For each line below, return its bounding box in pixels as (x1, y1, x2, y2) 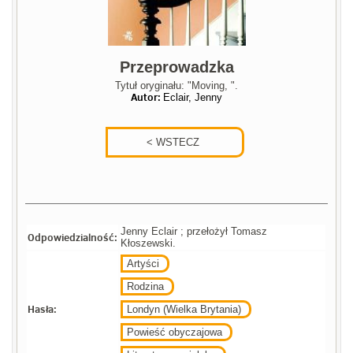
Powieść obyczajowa (127, 326, 223, 339)
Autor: (131, 90, 163, 105)
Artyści (127, 258, 160, 270)
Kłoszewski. (121, 237, 176, 250)
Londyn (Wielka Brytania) (127, 303, 242, 316)
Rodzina (127, 281, 165, 293)
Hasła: (28, 302, 58, 317)
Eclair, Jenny (163, 91, 222, 104)
